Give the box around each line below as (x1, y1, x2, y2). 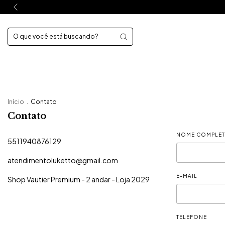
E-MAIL (176, 173, 197, 179)
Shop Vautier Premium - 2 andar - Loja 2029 (8, 175, 150, 184)
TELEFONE (176, 214, 207, 220)
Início (8, 98, 24, 105)
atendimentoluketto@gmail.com (8, 156, 118, 165)
